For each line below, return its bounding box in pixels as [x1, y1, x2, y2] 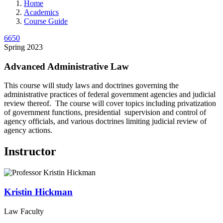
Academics [24, 7, 59, 16]
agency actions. [4, 126, 52, 135]
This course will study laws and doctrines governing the [4, 81, 179, 90]
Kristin [4, 186, 32, 197]
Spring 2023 [4, 42, 43, 51]
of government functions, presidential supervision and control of [4, 108, 206, 117]
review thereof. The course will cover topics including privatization [4, 99, 216, 108]
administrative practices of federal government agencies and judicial [4, 90, 216, 99]
